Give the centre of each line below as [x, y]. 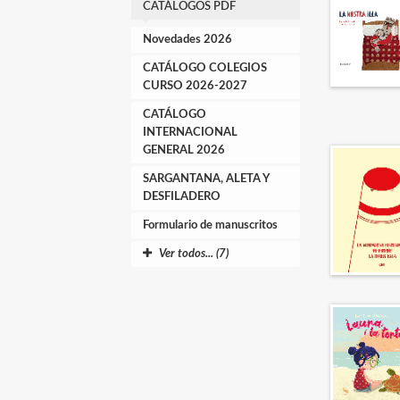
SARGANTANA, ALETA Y [206, 179]
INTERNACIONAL [190, 133]
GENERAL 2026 [184, 150]
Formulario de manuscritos [210, 225]
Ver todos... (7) [194, 254]
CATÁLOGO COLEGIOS [205, 68]
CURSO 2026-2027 [195, 86]
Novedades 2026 [187, 40]
